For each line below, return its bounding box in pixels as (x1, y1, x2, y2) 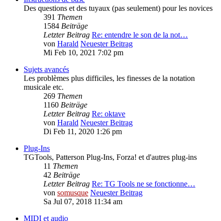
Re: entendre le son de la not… (92, 31, 188, 39)
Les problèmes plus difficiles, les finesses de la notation (24, 74, 195, 83)
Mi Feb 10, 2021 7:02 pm (43, 48, 123, 57)
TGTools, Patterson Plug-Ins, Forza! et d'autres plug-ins (24, 153, 197, 162)
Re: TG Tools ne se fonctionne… (92, 180, 195, 188)
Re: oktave (92, 110, 125, 118)
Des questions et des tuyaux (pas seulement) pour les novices (24, 4, 213, 13)
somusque (57, 188, 88, 197)
